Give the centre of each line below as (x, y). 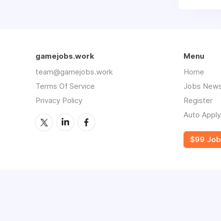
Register (198, 100)
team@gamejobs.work (74, 72)
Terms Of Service (65, 86)
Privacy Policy (59, 100)
